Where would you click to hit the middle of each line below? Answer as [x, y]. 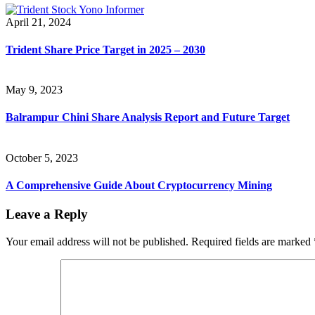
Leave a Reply [47, 214]
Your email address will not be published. [97, 241]
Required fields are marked [252, 241]
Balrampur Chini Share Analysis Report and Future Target [148, 117]
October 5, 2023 [42, 157]
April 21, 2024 [38, 22]
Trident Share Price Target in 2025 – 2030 [105, 49]
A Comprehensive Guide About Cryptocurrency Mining [139, 185]
